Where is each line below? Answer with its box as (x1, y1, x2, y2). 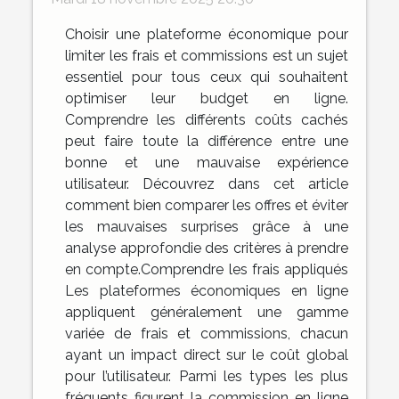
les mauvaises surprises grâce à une (65, 217, 348, 235)
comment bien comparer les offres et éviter (65, 196, 348, 214)
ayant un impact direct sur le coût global (65, 346, 348, 363)
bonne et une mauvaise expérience (65, 153, 348, 171)
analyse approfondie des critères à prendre (65, 239, 348, 256)
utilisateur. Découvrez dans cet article (65, 175, 348, 192)
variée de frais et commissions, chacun (65, 324, 348, 342)
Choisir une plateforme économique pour (65, 25, 348, 43)
